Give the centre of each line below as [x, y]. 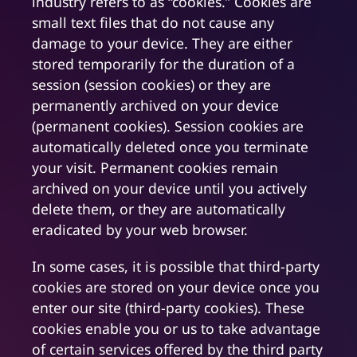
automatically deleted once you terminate [170, 147]
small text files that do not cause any [153, 23]
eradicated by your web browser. [140, 230]
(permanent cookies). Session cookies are [168, 126]
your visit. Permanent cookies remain [155, 168]
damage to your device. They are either [162, 43]
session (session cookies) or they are [151, 85]
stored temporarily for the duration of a [163, 64]
